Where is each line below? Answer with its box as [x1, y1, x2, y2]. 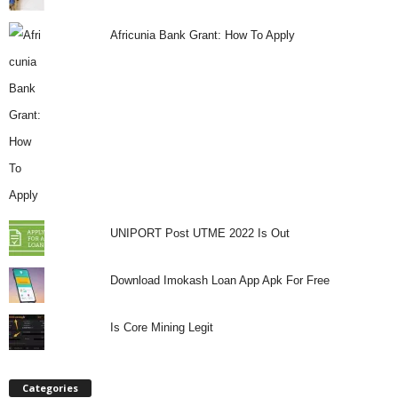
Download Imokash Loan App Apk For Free [109, 273, 330, 287]
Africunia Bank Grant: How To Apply [109, 28, 295, 42]
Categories [22, 380, 78, 394]
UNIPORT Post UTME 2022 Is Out [109, 226, 290, 240]
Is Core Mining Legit [109, 320, 213, 334]
